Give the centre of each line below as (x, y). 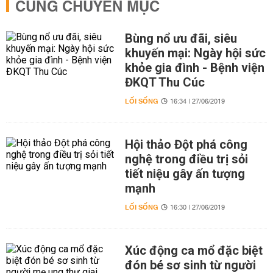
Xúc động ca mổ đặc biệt (193, 250)
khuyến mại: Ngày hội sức (195, 53)
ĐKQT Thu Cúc (165, 82)
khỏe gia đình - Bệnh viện (194, 68)
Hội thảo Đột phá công (186, 144)
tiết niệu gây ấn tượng (185, 174)
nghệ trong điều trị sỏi (186, 159)
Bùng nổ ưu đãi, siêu (181, 38)
